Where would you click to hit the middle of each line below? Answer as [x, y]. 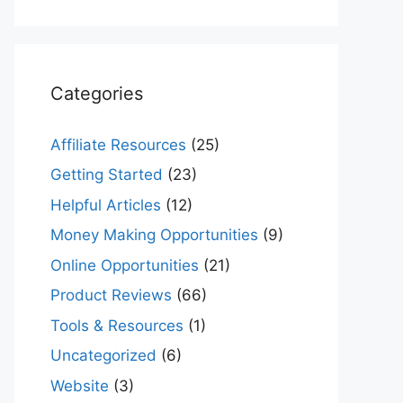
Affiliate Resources [118, 144]
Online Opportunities [125, 265]
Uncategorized [103, 355]
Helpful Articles [106, 205]
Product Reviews [111, 295]
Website [80, 385]
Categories [97, 93]
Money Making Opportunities [154, 235]
